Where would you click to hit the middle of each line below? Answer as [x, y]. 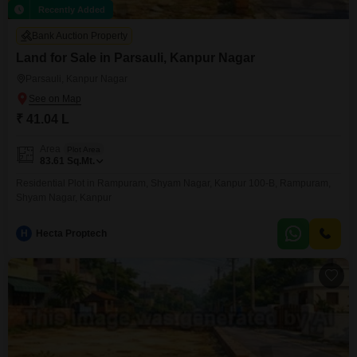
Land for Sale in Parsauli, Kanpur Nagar [135, 58]
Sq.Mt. [81, 161]
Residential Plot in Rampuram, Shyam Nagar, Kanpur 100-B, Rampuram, [173, 183]
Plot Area [84, 149]
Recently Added [72, 10]
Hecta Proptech [71, 233]
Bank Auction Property [80, 36]
